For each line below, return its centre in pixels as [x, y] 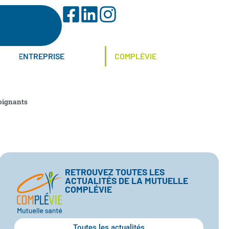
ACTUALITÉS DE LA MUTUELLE [127, 180]
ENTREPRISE [42, 56]
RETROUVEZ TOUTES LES [115, 171]
